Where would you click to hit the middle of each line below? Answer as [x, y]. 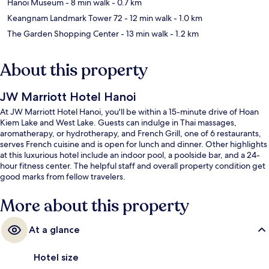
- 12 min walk [147, 18]
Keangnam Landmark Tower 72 [65, 18]
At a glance [54, 229]
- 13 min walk [144, 33]
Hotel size [56, 257]
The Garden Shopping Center [63, 33]
